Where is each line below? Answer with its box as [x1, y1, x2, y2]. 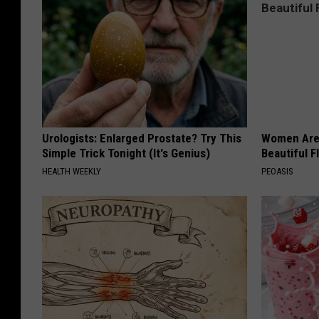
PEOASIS [261, 166, 294, 177]
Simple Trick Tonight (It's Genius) [42, 146, 210, 161]
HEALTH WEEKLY [42, 166, 101, 177]
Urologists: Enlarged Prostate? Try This [42, 131, 241, 146]
